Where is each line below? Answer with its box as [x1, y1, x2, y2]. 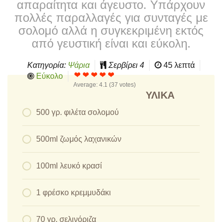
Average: [73, 81, 99, 88]
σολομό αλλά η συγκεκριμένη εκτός [18, 23, 204, 37]
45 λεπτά [164, 60, 195, 69]
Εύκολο [36, 71, 63, 80]
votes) [118, 81, 136, 88]
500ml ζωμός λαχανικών [36, 134, 121, 143]
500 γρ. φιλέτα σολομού [36, 108, 119, 116]
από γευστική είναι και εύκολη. [31, 36, 191, 50]
